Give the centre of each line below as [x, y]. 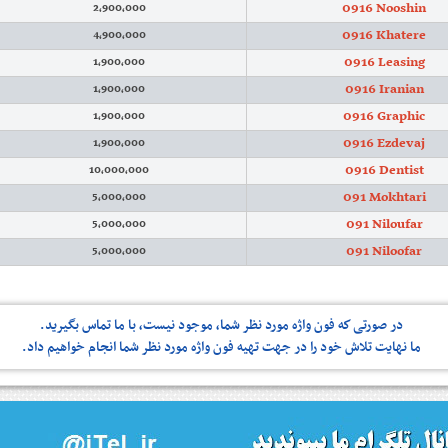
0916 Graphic [384, 116]
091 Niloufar [384, 224]
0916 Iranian [384, 89]
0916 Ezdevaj [384, 143]
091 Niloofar [384, 251]
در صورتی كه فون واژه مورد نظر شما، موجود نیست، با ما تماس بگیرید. [222, 325]
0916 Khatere [384, 35]
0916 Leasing [384, 62]
